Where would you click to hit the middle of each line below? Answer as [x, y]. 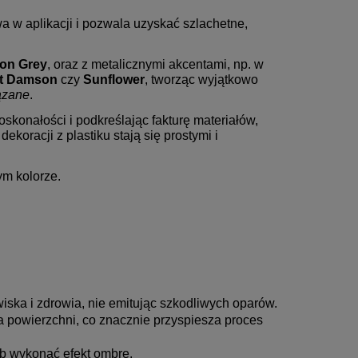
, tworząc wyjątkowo [201, 79]
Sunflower [114, 79]
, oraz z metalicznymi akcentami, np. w [155, 64]
